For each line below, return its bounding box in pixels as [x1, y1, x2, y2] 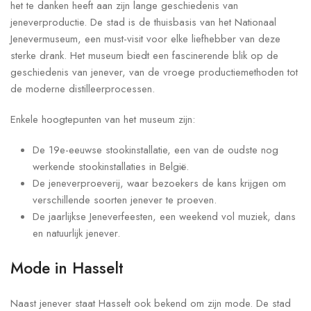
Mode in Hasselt [10, 257, 124, 280]
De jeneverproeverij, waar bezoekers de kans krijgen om [33, 176, 286, 192]
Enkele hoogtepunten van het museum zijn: [10, 112, 195, 128]
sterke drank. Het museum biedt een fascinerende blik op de [10, 48, 278, 64]
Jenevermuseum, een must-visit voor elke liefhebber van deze [10, 31, 280, 47]
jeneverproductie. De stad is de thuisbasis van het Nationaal [10, 15, 276, 31]
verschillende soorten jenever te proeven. [33, 192, 217, 208]
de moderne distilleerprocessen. [10, 81, 155, 97]
